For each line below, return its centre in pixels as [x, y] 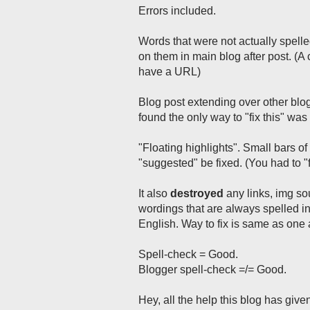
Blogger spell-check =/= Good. [212, 270]
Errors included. [177, 11]
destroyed [197, 193]
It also [154, 193]
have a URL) [170, 72]
